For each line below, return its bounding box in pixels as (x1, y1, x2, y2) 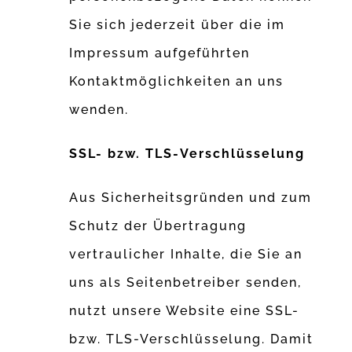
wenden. (69, 102, 130, 118)
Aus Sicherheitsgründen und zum (69, 190, 313, 206)
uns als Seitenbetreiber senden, (69, 275, 302, 291)
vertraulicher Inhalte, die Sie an (69, 247, 303, 262)
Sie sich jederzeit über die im (69, 17, 286, 33)
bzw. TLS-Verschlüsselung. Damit (69, 332, 314, 347)
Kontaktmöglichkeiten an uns (69, 74, 284, 90)
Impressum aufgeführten (69, 46, 251, 61)
